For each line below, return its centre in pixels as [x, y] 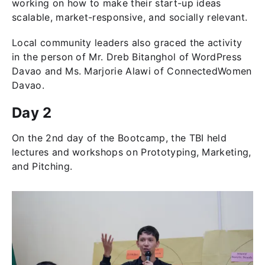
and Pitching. [44, 167]
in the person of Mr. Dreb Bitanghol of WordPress [127, 57]
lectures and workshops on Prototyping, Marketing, [132, 152]
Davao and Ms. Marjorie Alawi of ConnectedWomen [132, 71]
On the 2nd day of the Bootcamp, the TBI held [119, 138]
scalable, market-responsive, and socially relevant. [130, 17]
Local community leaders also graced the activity [127, 43]
